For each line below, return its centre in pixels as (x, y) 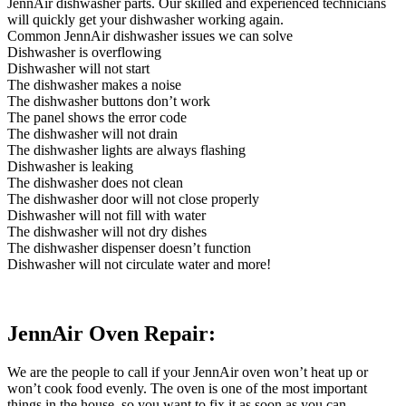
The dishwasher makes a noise (94, 84)
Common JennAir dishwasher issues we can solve (150, 35)
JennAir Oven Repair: (111, 333)
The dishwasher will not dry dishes (107, 231)
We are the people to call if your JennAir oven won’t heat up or (188, 372)
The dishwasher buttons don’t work (109, 101)
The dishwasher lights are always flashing (126, 150)
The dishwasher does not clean (95, 182)
